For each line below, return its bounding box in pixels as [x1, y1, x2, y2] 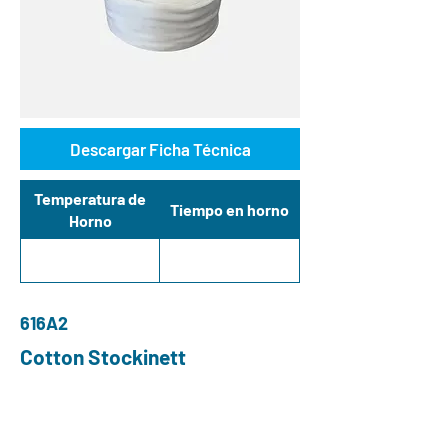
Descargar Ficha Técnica [69, 138, 251, 159]
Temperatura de [34, 188, 146, 208]
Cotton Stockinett [20, 343, 186, 369]
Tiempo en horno [170, 199, 289, 219]
